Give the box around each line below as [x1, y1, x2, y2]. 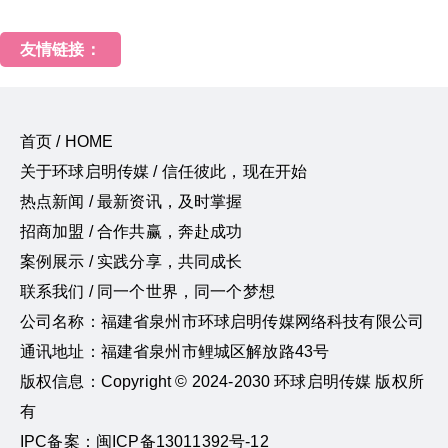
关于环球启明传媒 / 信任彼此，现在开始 [20, 162, 308, 180]
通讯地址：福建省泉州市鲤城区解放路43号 [20, 342, 330, 360]
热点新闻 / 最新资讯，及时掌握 [20, 192, 243, 210]
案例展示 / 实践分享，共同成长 [20, 252, 243, 270]
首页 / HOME [20, 132, 114, 150]
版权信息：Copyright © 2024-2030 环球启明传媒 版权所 [20, 372, 424, 390]
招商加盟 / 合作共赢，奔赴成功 [20, 222, 243, 240]
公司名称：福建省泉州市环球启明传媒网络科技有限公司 [20, 312, 424, 330]
